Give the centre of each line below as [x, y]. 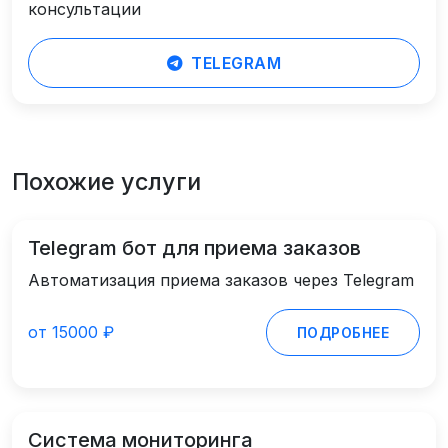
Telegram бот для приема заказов [194, 248]
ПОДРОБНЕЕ [342, 332]
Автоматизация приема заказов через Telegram [221, 280]
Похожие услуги [106, 181]
